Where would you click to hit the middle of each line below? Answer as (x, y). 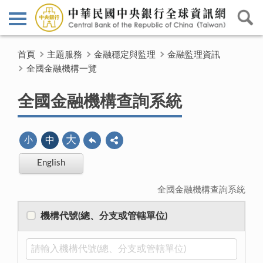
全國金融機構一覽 (61, 69)
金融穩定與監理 (125, 55)
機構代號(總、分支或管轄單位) (104, 216)
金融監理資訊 (194, 55)
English (51, 163)
